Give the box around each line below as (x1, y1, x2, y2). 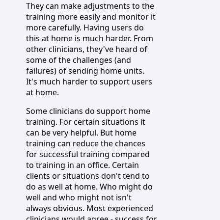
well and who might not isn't (26, 192, 132, 203)
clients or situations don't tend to (26, 170, 150, 181)
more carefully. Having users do (26, 22, 144, 33)
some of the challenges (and (26, 54, 131, 65)
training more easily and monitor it (26, 11, 156, 22)
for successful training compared (26, 148, 150, 160)
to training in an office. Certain (26, 159, 139, 170)
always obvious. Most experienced (26, 202, 153, 214)
